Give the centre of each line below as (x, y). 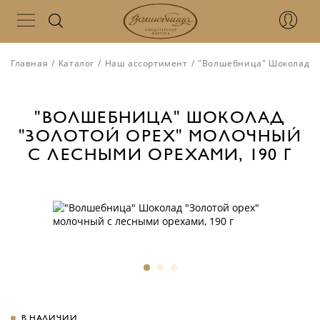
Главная (30, 63)
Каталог (76, 63)
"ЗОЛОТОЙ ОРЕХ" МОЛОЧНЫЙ (160, 136)
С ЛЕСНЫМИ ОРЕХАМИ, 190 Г (160, 155)
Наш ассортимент (146, 63)
